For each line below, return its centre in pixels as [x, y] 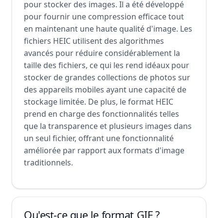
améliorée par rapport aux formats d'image [104, 150]
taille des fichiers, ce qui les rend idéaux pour [107, 65]
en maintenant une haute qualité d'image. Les [108, 29]
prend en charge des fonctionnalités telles [101, 114]
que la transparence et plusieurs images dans [108, 126]
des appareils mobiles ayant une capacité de [105, 90]
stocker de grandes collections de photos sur [107, 77]
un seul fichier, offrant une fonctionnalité [99, 138]
